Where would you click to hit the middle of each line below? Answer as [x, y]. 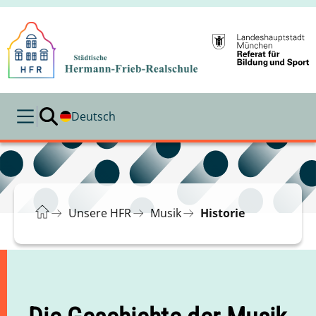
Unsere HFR [100, 213]
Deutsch [93, 116]
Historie [223, 213]
